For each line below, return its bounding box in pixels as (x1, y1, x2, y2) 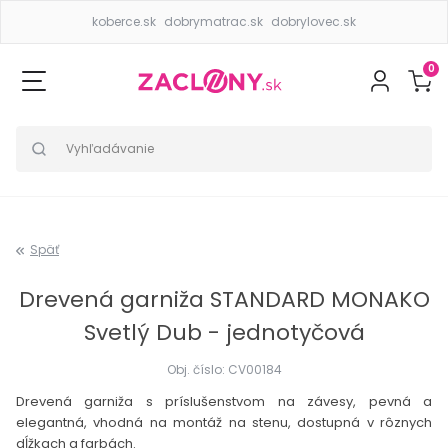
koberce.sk (92, 13, 156, 30)
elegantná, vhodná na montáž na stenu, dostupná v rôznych (16, 413, 432, 432)
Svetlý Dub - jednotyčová (83, 317, 365, 348)
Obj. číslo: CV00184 (166, 361, 282, 378)
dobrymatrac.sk (164, 13, 263, 30)
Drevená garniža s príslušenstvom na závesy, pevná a (16, 392, 432, 411)
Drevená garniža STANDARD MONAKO (18, 284, 430, 315)
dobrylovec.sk (271, 13, 356, 30)
